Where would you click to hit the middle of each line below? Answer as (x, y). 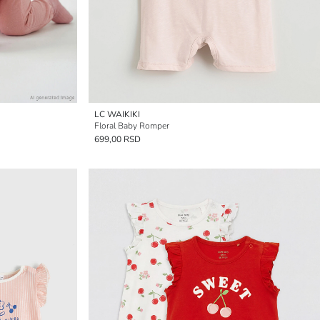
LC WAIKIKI (117, 114)
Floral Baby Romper (132, 126)
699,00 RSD (117, 139)
